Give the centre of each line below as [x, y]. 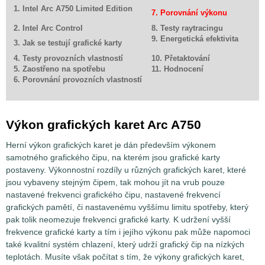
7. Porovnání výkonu [189, 13]
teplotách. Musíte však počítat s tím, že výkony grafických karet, [125, 257]
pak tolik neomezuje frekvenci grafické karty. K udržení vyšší [118, 220]
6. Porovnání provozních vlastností [78, 80]
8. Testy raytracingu [187, 28]
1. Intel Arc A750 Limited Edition [73, 9]
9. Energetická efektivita [195, 39]
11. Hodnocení [177, 69]
